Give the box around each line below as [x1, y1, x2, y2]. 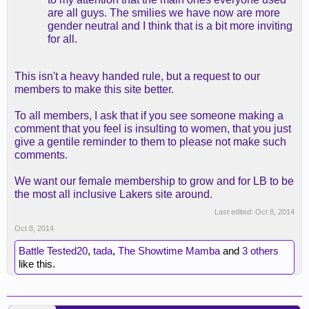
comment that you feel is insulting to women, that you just [14, 123, 291, 134]
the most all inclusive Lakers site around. [14, 188, 212, 200]
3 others [242, 245, 279, 257]
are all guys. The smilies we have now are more [48, 7, 280, 19]
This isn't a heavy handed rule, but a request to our [14, 70, 260, 82]
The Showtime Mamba [118, 245, 220, 257]
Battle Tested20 [19, 245, 88, 257]
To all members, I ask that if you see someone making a [14, 110, 283, 121]
